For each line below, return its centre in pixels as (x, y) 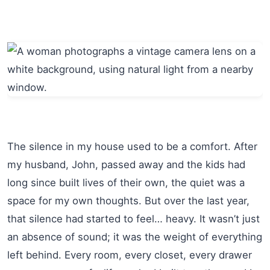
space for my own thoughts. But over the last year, (128, 200)
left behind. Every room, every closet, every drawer (130, 255)
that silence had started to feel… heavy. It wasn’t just (133, 218)
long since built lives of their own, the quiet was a (126, 182)
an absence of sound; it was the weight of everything (135, 237)
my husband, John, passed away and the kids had (126, 164)
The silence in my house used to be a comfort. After (132, 146)
